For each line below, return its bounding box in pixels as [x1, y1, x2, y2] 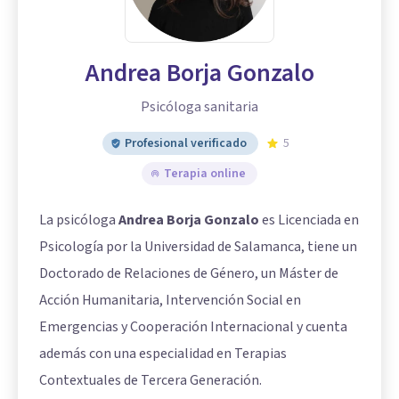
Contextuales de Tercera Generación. [39, 370, 262, 390]
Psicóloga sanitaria [141, 96, 258, 117]
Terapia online [164, 164, 246, 183]
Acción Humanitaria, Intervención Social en [39, 289, 301, 310]
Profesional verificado [125, 134, 247, 152]
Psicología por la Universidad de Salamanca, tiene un [39, 236, 357, 256]
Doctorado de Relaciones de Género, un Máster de [39, 263, 338, 283]
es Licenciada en [259, 209, 359, 230]
